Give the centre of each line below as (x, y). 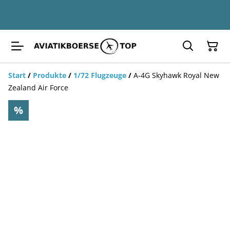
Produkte (50, 75)
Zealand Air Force (38, 88)
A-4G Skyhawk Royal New (176, 75)
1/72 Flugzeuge (100, 75)
